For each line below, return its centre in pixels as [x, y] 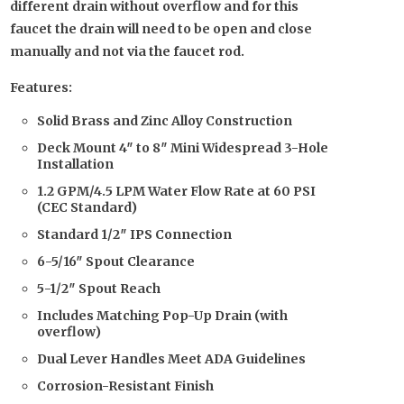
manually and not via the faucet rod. [127, 51]
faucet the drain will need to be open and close [161, 29]
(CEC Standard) [87, 207]
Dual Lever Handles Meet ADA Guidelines [171, 359]
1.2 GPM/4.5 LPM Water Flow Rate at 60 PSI [176, 191]
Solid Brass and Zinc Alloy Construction [165, 121]
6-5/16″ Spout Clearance [116, 262]
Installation [75, 164]
